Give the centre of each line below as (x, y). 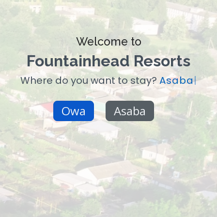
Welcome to (108, 41)
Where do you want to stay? (90, 80)
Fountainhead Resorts (108, 61)
